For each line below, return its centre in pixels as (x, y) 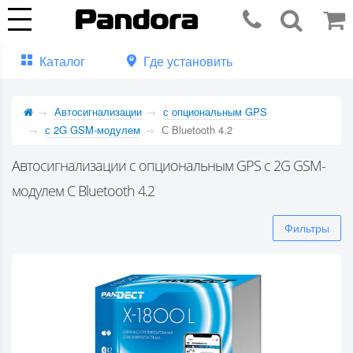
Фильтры (307, 228)
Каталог (62, 61)
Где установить (188, 61)
